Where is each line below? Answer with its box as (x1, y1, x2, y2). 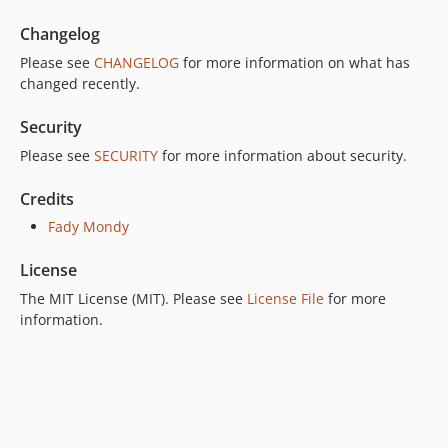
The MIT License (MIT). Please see (20, 288, 247, 308)
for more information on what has (179, 52, 410, 72)
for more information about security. (158, 145, 407, 165)
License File (247, 288, 324, 308)
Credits (20, 187, 74, 210)
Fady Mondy (48, 216, 129, 236)
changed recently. (20, 73, 140, 93)
